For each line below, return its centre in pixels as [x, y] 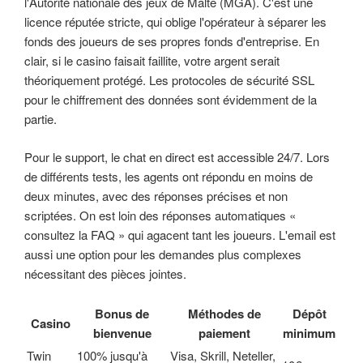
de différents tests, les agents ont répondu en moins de [169, 176]
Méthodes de [224, 314]
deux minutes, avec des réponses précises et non [156, 195]
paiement [224, 333]
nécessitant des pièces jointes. [105, 273]
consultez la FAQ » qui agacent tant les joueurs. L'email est [180, 234]
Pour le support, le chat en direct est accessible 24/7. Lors [177, 156]
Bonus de [122, 314]
